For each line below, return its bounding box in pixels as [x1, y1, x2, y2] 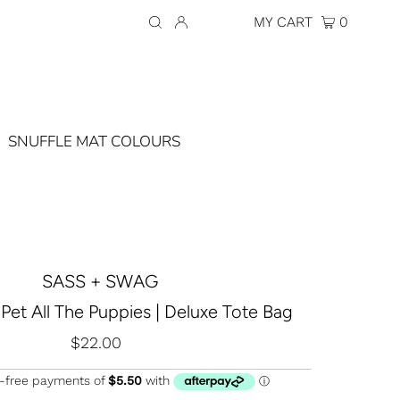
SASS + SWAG [41, 270, 158, 292]
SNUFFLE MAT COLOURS [7, 130, 180, 152]
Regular [99, 332, 159, 352]
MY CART [254, 13, 318, 30]
